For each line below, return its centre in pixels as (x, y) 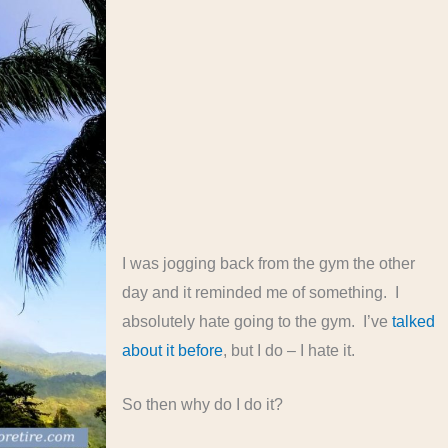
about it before (173, 350)
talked (414, 321)
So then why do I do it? (203, 405)
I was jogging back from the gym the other (269, 263)
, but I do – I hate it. (289, 350)
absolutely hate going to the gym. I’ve (257, 321)
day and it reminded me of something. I (261, 292)
